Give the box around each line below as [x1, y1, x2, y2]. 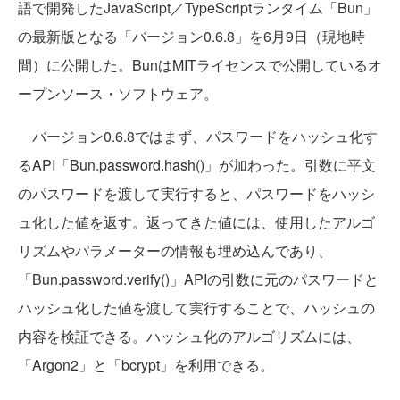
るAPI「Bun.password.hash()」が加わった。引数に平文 [18, 154, 376, 176]
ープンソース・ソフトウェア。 [18, 83, 218, 104]
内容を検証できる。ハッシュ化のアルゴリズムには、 [18, 326, 361, 347]
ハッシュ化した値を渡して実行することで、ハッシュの [18, 297, 375, 319]
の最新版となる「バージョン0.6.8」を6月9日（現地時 [18, 26, 365, 47]
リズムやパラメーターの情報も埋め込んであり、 [18, 240, 332, 262]
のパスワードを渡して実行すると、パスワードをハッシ [18, 183, 375, 204]
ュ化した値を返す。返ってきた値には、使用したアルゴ [18, 212, 375, 233]
